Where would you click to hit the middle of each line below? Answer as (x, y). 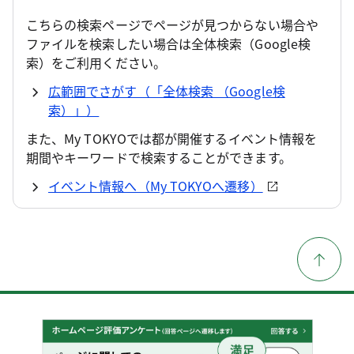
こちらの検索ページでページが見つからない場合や (172, 24)
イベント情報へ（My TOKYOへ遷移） (156, 185)
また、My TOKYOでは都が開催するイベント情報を (172, 138)
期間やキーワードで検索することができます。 (159, 157)
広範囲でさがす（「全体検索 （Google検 (167, 90)
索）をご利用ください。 (96, 62)
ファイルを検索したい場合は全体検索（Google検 (168, 43)
